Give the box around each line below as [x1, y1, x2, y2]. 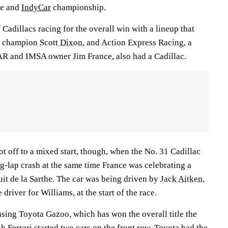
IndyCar [21, 2, 51, 12]
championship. [51, 2, 106, 12]
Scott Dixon [40, 37, 82, 47]
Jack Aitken [160, 174, 203, 184]
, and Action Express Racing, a [82, 37, 192, 47]
